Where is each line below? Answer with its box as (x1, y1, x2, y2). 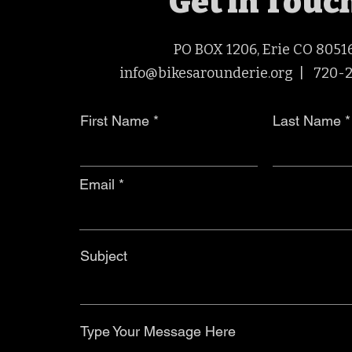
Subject (80, 247, 127, 264)
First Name (80, 112, 149, 129)
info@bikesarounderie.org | (119, 64, 313, 82)
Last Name (273, 112, 341, 129)
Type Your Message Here (80, 323, 236, 339)
